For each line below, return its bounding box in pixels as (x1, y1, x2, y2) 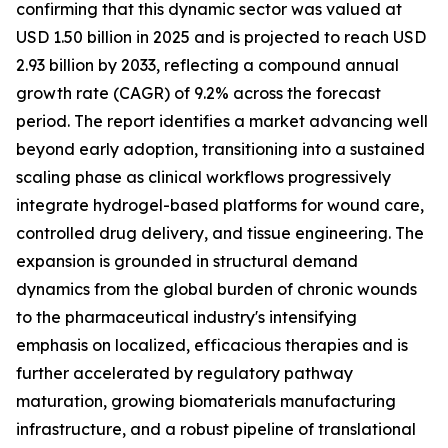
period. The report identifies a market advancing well (16, 111, 428, 131)
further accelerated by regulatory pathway (16, 363, 353, 383)
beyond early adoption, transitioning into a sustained (16, 139, 425, 159)
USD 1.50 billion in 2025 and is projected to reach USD (16, 27, 426, 47)
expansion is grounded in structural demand (16, 251, 358, 271)
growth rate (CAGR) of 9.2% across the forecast (16, 83, 381, 103)
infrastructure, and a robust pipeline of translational (16, 419, 416, 439)
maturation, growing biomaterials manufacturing (16, 391, 396, 411)
